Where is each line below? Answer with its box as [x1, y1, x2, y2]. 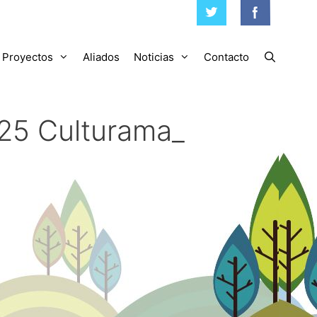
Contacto [203, 50, 249, 64]
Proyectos [1, 50, 53, 64]
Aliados [82, 50, 120, 64]
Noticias [133, 50, 174, 64]
